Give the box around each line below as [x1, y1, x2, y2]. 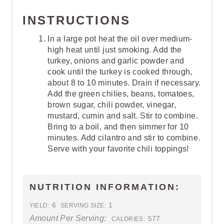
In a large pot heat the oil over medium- [47, 34, 192, 43]
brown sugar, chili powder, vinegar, [47, 100, 176, 109]
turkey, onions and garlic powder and [47, 56, 184, 65]
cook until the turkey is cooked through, [47, 67, 192, 76]
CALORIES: [111, 215, 145, 222]
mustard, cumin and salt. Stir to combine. [47, 111, 198, 120]
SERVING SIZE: [60, 201, 106, 209]
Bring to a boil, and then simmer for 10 [47, 122, 189, 131]
